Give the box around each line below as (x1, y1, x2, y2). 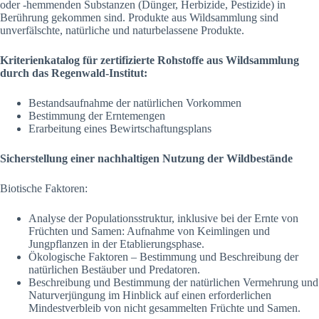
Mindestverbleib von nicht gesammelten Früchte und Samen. (28, 302, 300, 314)
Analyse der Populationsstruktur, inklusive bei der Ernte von (28, 212, 298, 224)
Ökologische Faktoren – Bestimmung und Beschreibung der (28, 251, 298, 263)
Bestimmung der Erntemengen (28, 110, 165, 122)
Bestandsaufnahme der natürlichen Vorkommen (28, 97, 241, 109)
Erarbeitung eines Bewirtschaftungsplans (28, 122, 211, 135)
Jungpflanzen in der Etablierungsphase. (28, 238, 204, 250)
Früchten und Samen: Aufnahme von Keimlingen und (28, 225, 270, 237)
